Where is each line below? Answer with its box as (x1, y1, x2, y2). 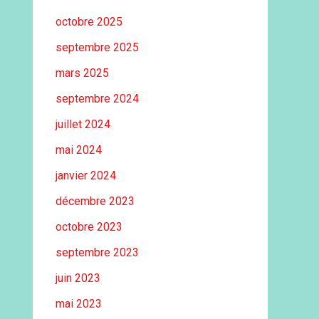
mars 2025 (56, 66, 109, 80)
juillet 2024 (56, 117, 110, 131)
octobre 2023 (56, 220, 122, 234)
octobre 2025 (56, 15, 122, 28)
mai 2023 (56, 297, 102, 310)
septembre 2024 (56, 92, 139, 105)
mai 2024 (56, 143, 102, 157)
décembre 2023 (56, 194, 135, 208)
